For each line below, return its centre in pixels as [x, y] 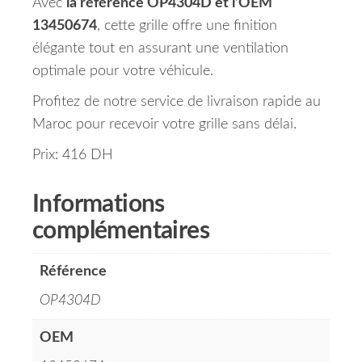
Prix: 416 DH [73, 156]
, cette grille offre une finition [187, 26]
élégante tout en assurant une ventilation [160, 49]
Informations [99, 205]
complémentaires [121, 232]
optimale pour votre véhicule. [123, 72]
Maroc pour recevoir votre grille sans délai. [164, 125]
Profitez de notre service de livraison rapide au [177, 102]
